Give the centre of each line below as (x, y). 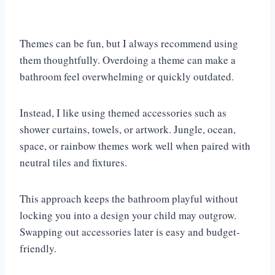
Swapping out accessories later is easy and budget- (130, 232)
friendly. (38, 249)
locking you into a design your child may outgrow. (128, 215)
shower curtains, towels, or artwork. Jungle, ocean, (128, 130)
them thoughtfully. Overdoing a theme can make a (128, 60)
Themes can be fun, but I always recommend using (129, 44)
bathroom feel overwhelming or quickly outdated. (127, 77)
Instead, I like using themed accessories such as (123, 113)
